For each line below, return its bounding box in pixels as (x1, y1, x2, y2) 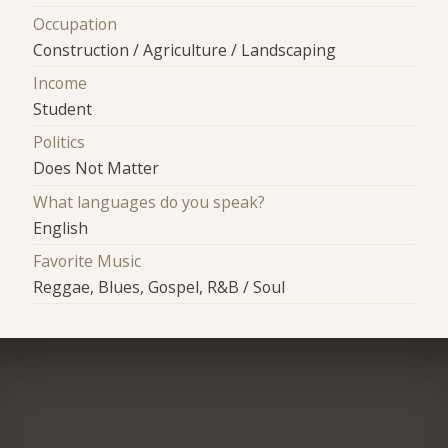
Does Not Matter (33, 157, 160, 180)
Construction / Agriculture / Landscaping (33, 38, 337, 61)
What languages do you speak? (33, 190, 266, 213)
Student (33, 98, 93, 120)
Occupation (33, 12, 118, 35)
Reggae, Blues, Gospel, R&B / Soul (33, 276, 286, 299)
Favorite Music (33, 250, 142, 273)
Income (33, 72, 88, 94)
